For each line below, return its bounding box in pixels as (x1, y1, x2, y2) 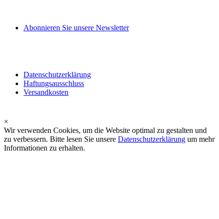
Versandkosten (23, 88, 68, 96)
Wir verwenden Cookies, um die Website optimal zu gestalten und (4, 126, 207, 134)
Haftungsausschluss (23, 79, 84, 88)
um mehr (185, 135, 215, 143)
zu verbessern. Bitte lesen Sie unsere (4, 135, 118, 143)
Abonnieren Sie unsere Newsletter (23, 23, 129, 32)
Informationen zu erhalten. (4, 144, 85, 152)
